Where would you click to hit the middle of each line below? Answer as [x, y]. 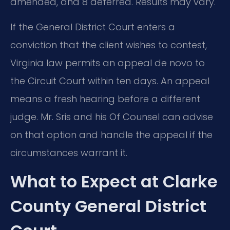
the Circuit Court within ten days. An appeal [110, 81]
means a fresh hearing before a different [105, 99]
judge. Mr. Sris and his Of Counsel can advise [112, 117]
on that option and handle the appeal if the [111, 135]
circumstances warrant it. [69, 153]
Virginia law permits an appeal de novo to [108, 63]
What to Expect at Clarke [114, 181]
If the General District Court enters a [93, 27]
